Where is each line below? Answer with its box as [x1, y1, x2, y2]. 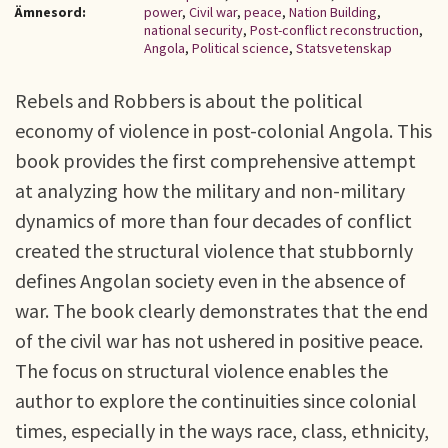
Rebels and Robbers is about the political [15, 88, 363, 113]
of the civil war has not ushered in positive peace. [15, 328, 423, 353]
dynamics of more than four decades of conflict [15, 208, 412, 233]
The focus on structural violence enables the [15, 358, 388, 383]
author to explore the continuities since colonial [15, 388, 417, 413]
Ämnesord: [15, 3, 86, 21]
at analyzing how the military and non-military [15, 178, 405, 203]
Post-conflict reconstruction [250, 21, 419, 39]
